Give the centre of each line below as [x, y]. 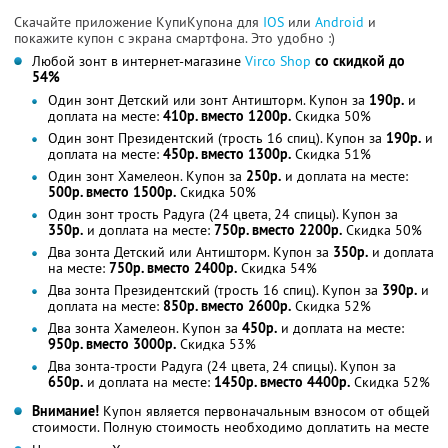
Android [341, 21]
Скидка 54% [277, 267]
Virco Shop [278, 60]
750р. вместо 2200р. [278, 229]
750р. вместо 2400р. [173, 267]
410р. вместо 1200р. [227, 115]
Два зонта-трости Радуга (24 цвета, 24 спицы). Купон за [222, 365]
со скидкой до [360, 60]
